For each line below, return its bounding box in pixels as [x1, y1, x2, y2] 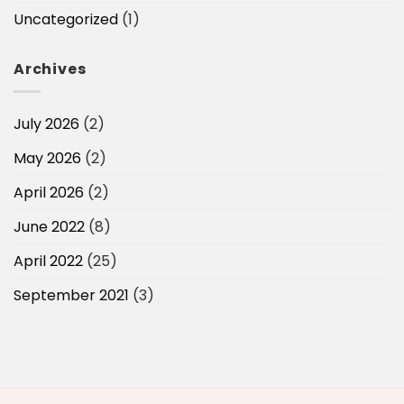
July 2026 [14, 113, 79, 134]
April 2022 [14, 250, 83, 271]
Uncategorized [14, 9, 118, 31]
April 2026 [14, 181, 84, 203]
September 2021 [14, 284, 129, 306]
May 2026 [14, 147, 81, 169]
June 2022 [14, 216, 85, 237]
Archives [14, 59, 87, 80]
